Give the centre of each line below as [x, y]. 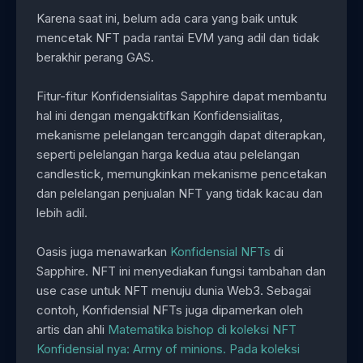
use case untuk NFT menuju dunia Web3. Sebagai [174, 291]
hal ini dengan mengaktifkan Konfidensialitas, [160, 116]
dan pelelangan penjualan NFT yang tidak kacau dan [179, 194]
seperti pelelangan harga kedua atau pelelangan [168, 155]
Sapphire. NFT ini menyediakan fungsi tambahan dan [181, 271]
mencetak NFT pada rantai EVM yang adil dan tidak [178, 38]
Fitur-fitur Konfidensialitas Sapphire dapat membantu [181, 96]
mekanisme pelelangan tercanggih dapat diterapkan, [181, 135]
